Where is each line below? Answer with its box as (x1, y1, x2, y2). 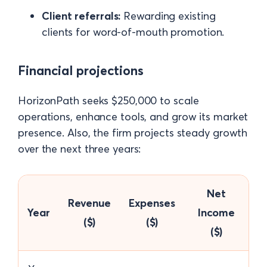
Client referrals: (42, 9, 121, 23)
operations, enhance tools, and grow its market (18, 109, 249, 123)
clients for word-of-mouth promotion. (42, 25, 225, 39)
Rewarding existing (120, 9, 216, 23)
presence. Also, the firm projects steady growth (18, 125, 248, 139)
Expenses (129, 195, 175, 210)
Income (197, 205, 235, 219)
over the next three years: (18, 141, 141, 156)
